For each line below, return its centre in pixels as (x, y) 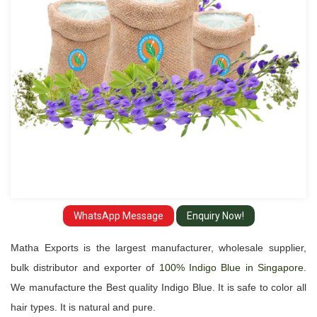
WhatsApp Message (118, 216)
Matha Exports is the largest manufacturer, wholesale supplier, (158, 248)
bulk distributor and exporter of (85, 267)
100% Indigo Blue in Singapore (231, 267)
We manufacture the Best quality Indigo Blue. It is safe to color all (158, 287)
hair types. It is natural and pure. (83, 307)
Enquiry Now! (215, 216)
